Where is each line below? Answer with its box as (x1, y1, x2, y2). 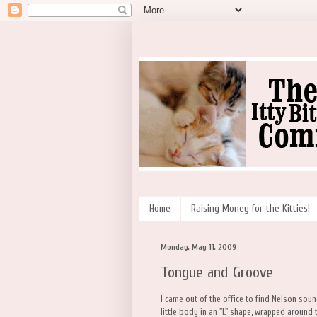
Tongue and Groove (161, 263, 273, 282)
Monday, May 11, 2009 (161, 242, 236, 252)
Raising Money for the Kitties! (191, 202, 310, 215)
